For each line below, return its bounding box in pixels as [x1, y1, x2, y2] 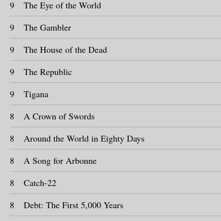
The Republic [24, 66, 72, 77]
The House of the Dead [24, 43, 107, 55]
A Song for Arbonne [24, 154, 97, 166]
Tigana [24, 88, 48, 100]
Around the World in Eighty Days [24, 132, 145, 144]
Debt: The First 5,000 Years [24, 199, 123, 211]
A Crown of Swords [24, 110, 95, 122]
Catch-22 [24, 177, 56, 188]
